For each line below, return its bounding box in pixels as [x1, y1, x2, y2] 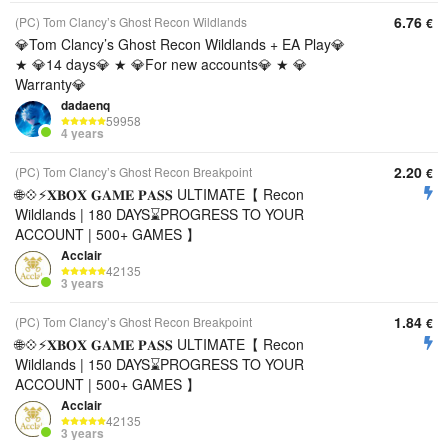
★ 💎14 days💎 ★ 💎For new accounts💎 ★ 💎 [15, 54, 307, 74]
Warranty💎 [15, 74, 86, 94]
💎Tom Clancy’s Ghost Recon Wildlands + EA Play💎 [15, 34, 345, 54]
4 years [61, 124, 104, 143]
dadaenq [61, 96, 110, 114]
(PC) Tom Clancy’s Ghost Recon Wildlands [15, 13, 247, 30]
